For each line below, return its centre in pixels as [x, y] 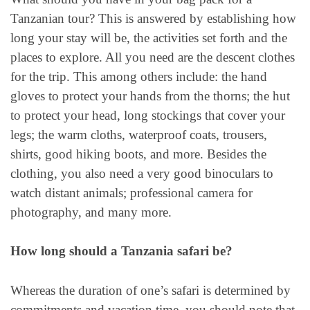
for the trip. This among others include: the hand [139, 76]
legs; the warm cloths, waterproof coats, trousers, [139, 135]
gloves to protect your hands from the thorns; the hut [150, 96]
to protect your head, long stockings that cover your [148, 115]
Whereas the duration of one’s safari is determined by [151, 290]
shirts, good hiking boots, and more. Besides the [138, 154]
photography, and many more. [91, 212]
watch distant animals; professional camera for [131, 193]
